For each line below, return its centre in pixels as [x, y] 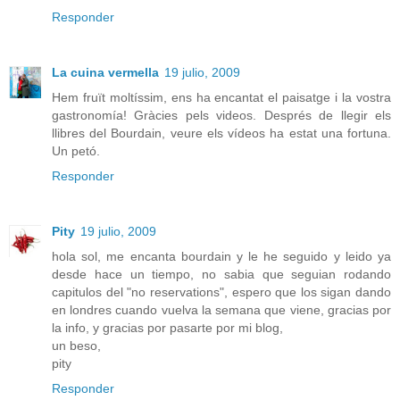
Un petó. [76, 150]
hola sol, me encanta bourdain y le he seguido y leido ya [221, 256]
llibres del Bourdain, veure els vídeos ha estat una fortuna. [221, 133]
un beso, [76, 345]
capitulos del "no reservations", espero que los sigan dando [221, 292]
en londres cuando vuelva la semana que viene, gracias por [221, 309]
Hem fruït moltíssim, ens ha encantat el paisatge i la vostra [221, 97]
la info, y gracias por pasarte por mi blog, [167, 327]
